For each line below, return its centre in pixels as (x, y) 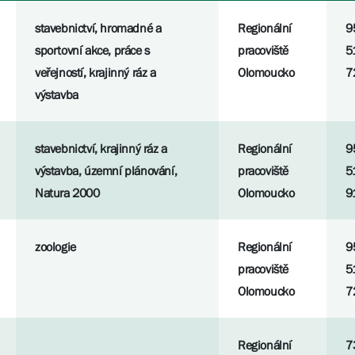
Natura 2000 (67, 193)
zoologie (55, 247)
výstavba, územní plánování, (106, 171)
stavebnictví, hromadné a (98, 28)
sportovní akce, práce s (92, 50)
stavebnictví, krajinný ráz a (101, 149)
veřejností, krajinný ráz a (95, 73)
